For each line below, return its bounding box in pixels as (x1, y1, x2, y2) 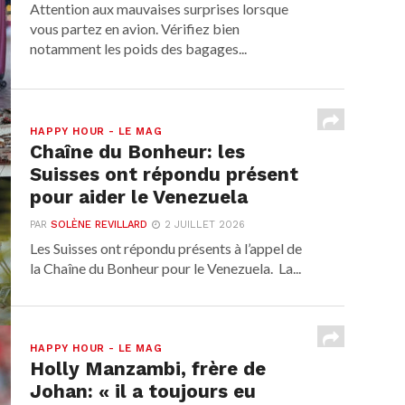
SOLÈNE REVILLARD (51, 219, 148, 231)
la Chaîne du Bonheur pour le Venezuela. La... (30, 259, 302, 278)
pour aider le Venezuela (30, 186, 249, 209)
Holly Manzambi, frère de (30, 358, 267, 381)
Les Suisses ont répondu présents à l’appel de (30, 240, 303, 258)
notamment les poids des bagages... (30, 40, 248, 58)
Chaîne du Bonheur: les (30, 141, 246, 164)
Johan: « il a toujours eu (30, 381, 257, 403)
